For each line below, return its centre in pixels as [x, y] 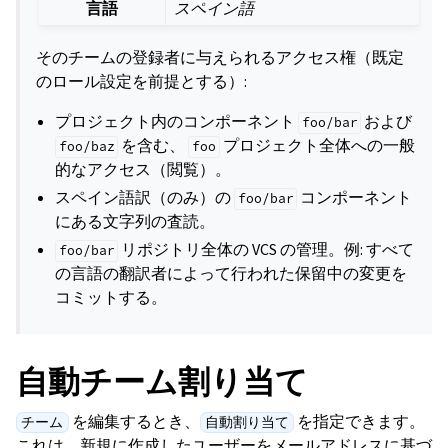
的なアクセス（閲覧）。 [143, 170]
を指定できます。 [360, 422]
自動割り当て [246, 423]
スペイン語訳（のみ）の [145, 198]
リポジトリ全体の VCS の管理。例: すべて [266, 250]
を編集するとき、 [134, 422]
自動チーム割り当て [162, 382]
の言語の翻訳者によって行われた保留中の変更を [231, 274]
